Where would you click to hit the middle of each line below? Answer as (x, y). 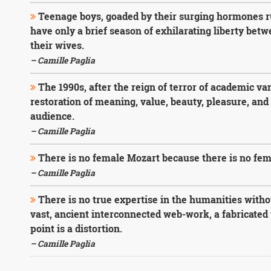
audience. (52, 116)
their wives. (57, 45)
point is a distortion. (76, 228)
